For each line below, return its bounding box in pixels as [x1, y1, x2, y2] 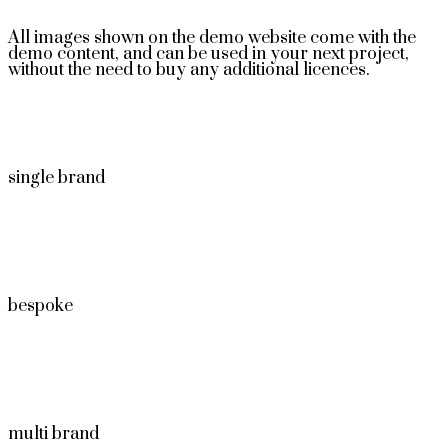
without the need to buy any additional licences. [8, 59, 370, 81]
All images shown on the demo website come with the [8, 27, 416, 49]
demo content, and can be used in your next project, [8, 43, 409, 65]
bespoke [8, 295, 73, 317]
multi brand [8, 423, 99, 445]
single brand [8, 167, 105, 189]
